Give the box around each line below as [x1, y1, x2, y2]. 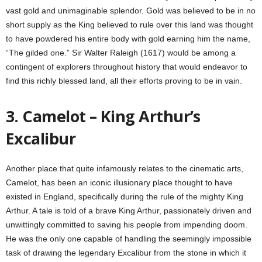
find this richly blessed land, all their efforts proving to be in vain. [6, 76, 242, 85]
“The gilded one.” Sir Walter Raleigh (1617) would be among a [6, 48, 236, 57]
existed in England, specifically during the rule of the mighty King [6, 192, 243, 201]
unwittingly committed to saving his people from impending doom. [6, 220, 247, 229]
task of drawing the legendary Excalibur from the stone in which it [6, 248, 246, 257]
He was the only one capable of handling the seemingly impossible [6, 234, 251, 243]
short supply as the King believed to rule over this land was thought [6, 20, 253, 29]
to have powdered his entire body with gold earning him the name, [6, 34, 250, 43]
